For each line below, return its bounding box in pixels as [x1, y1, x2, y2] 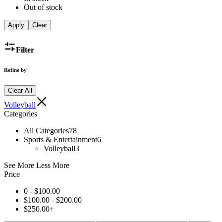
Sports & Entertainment [24, 135, 97, 144]
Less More [36, 161, 69, 170]
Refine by [4, 67, 27, 73]
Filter [16, 46, 34, 55]
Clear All [8, 87, 32, 95]
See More [4, 161, 34, 170]
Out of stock [24, 3, 62, 12]
